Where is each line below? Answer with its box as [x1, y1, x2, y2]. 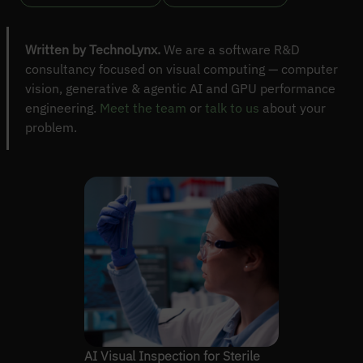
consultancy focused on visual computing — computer [25, 60, 338, 77]
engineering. [25, 99, 100, 116]
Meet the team [100, 99, 186, 116]
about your [259, 99, 326, 116]
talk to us [205, 99, 259, 116]
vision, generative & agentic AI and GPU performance [25, 79, 335, 96]
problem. [25, 118, 77, 135]
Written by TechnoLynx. [25, 41, 160, 58]
